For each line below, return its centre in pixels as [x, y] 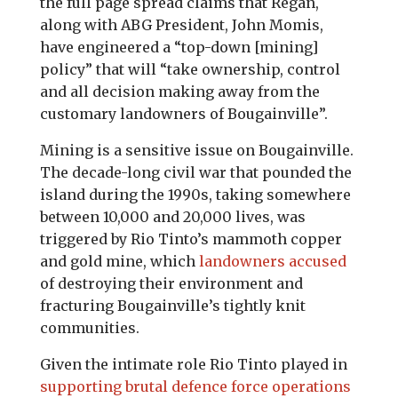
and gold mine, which [119, 261]
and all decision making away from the [179, 92]
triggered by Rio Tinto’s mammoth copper [191, 239]
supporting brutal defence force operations [195, 386]
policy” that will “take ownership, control [190, 69]
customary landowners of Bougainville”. [183, 114]
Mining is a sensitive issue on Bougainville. [196, 150]
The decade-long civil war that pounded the [195, 172]
